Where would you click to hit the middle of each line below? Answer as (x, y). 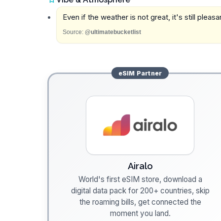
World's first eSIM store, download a (140, 180)
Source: (73, 32)
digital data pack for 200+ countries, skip (140, 191)
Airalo (140, 166)
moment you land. (140, 214)
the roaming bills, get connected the (140, 202)
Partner (148, 73)
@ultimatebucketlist (113, 32)
